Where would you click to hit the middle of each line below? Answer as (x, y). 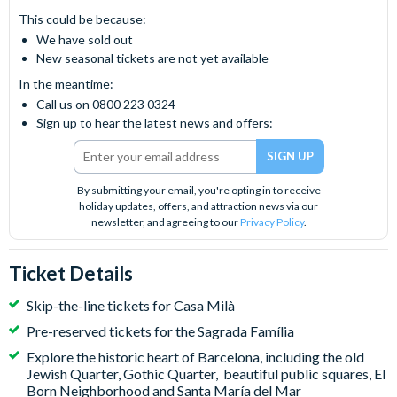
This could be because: (82, 19)
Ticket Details (71, 273)
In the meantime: (66, 84)
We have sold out (85, 39)
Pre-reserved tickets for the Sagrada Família (160, 331)
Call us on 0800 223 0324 (106, 104)
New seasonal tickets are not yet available (152, 58)
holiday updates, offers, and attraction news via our (198, 206)
